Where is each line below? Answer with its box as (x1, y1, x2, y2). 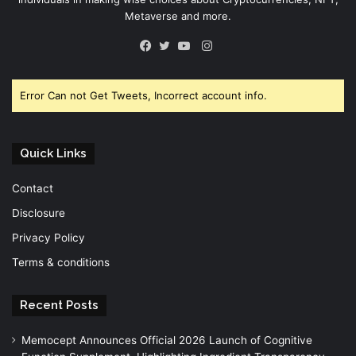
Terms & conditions (12, 255, 110, 269)
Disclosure (12, 206, 65, 219)
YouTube (187, 56, 236, 72)
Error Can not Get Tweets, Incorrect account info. (20, 88, 267, 102)
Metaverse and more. (125, 9, 231, 22)
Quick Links (20, 145, 87, 161)
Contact (12, 181, 53, 195)
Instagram (211, 37, 267, 52)
